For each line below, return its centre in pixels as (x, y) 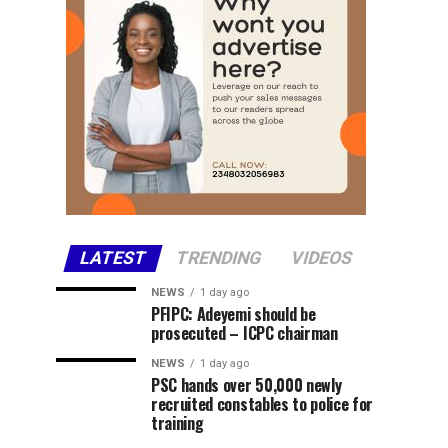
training (177, 423)
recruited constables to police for (262, 404)
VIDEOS (321, 258)
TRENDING (218, 258)
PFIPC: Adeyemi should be (233, 314)
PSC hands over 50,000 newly (246, 385)
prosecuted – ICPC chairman (244, 333)
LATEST (113, 258)
